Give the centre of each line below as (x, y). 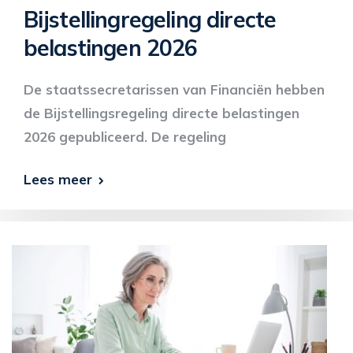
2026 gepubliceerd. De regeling (125, 137)
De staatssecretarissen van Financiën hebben (174, 89)
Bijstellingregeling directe (150, 19)
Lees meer (58, 179)
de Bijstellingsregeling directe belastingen (162, 113)
